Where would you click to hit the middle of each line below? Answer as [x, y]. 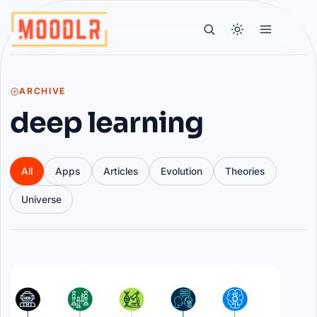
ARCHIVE [43, 91]
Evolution [182, 171]
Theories [245, 171]
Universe [41, 199]
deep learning [106, 122]
